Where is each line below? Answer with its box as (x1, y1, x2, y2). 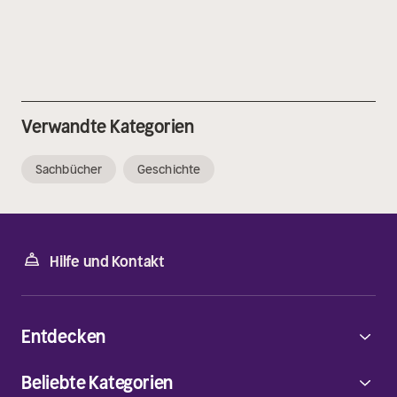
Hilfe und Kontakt (50, 252, 166, 272)
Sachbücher (35, 161, 102, 178)
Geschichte (137, 161, 200, 178)
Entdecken (21, 325, 106, 348)
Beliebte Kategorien (21, 371, 174, 394)
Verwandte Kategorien (21, 115, 194, 138)
